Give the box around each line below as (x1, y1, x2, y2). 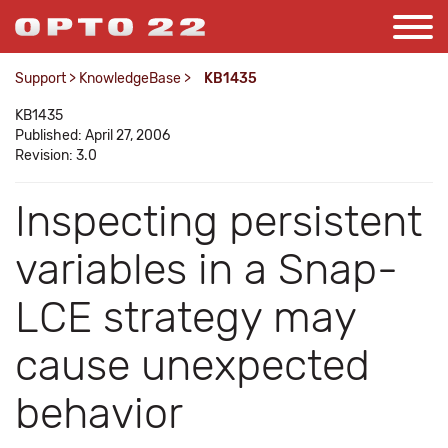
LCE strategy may (15, 292, 356, 343)
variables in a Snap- (15, 244, 398, 295)
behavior (15, 388, 183, 439)
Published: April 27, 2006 (15, 127, 170, 144)
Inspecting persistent (15, 196, 422, 247)
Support (15, 70, 66, 87)
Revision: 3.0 (15, 147, 97, 164)
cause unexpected (15, 340, 370, 391)
